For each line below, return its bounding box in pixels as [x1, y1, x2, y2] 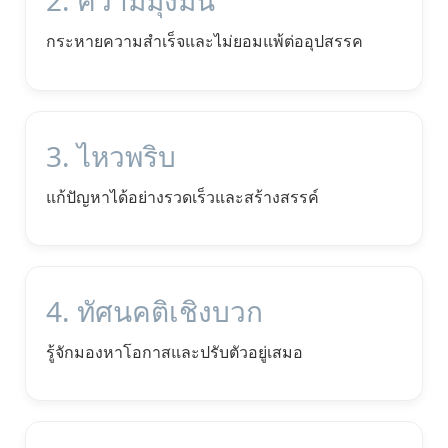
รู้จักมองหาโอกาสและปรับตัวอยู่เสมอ [46, 340, 303, 363]
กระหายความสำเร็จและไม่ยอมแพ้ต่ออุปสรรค [46, 30, 363, 53]
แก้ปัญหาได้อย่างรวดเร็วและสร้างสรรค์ [46, 185, 319, 208]
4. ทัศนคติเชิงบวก [46, 291, 263, 330]
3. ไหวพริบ [46, 136, 176, 175]
